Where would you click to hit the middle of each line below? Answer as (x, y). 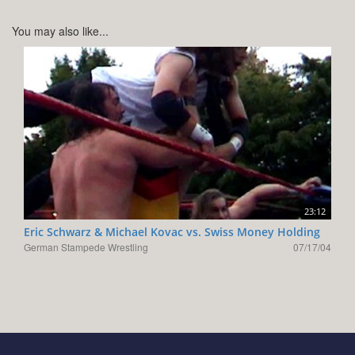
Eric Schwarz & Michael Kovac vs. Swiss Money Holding (172, 231)
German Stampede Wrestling (86, 246)
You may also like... (60, 31)
